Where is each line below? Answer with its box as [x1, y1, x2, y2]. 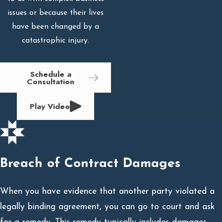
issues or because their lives [7, 8, 104, 17]
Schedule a [30, 68, 71, 80]
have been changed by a [12, 22, 99, 31]
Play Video [29, 101, 70, 112]
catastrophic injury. [22, 36, 89, 45]
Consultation [27, 75, 75, 87]
